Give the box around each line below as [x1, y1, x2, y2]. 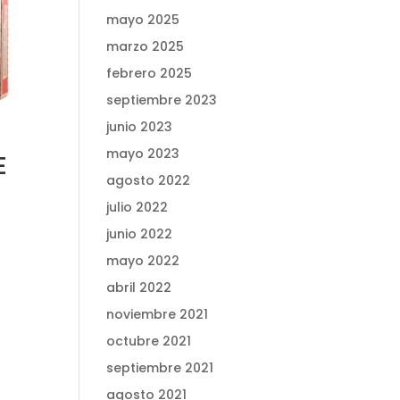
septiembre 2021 [106, 359, 214, 377]
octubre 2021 [106, 332, 192, 350]
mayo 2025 [106, 11, 180, 29]
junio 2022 [106, 225, 173, 243]
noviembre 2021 [106, 305, 209, 323]
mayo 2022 [106, 252, 180, 270]
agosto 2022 [106, 171, 191, 189]
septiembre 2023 [106, 91, 218, 109]
